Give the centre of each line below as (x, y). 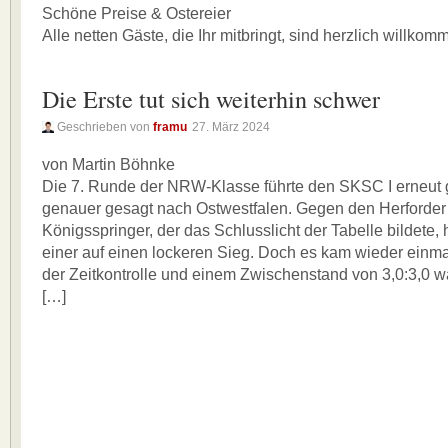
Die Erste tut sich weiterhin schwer (211, 98)
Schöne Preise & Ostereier (136, 13)
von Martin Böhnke (108, 164)
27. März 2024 (231, 127)
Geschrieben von (105, 127)
